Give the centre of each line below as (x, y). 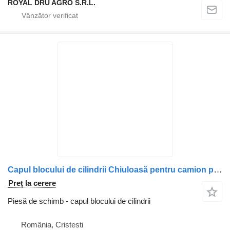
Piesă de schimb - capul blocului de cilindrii (79, 201)
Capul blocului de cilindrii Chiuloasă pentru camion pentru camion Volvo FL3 (218, 170)
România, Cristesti (52, 225)
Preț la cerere (32, 183)
